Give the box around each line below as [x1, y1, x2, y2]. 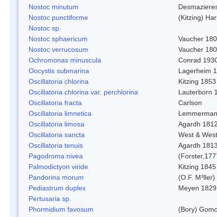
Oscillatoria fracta [29, 98, 82, 107]
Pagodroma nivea [29, 152, 83, 160]
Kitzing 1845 [178, 162, 216, 170]
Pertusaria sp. [29, 194, 71, 202]
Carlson [178, 98, 202, 107]
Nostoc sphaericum [29, 34, 88, 43]
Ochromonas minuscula [29, 56, 101, 64]
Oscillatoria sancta [29, 130, 85, 139]
